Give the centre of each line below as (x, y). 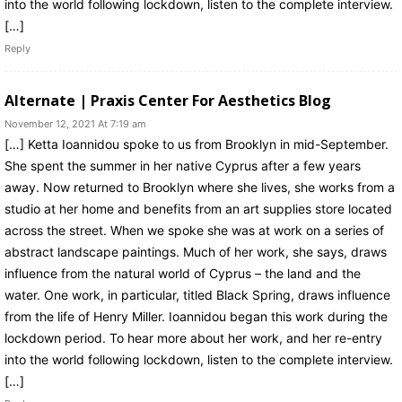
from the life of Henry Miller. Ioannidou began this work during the (196, 316)
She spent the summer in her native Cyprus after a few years (183, 165)
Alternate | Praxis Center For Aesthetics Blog (168, 100)
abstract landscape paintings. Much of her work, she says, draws (196, 251)
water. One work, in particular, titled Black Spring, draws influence (197, 294)
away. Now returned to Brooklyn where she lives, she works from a (200, 187)
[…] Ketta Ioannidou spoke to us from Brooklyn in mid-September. (197, 144)
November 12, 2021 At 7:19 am (75, 123)
